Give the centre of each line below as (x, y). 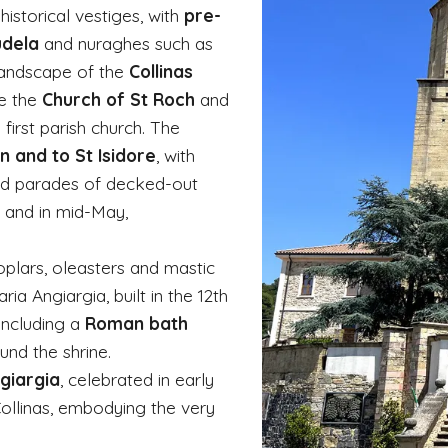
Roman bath (136, 322)
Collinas (161, 70)
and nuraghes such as (128, 42)
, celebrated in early (137, 378)
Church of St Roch (118, 98)
